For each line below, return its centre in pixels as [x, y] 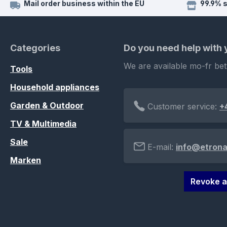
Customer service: [182, 107]
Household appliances [55, 87]
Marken [26, 160]
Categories [35, 48]
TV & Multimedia [43, 124]
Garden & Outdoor [47, 106]
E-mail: [160, 147]
